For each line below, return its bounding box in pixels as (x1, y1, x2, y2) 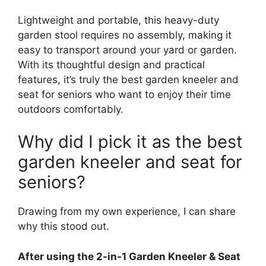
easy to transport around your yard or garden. (18, 43, 237, 56)
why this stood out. (18, 220, 109, 233)
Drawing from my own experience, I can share (18, 205, 236, 218)
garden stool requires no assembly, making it (18, 28, 232, 41)
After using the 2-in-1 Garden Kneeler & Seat (18, 250, 240, 262)
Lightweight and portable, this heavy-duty (18, 14, 219, 26)
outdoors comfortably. (18, 103, 123, 115)
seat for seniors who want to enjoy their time (18, 88, 231, 100)
